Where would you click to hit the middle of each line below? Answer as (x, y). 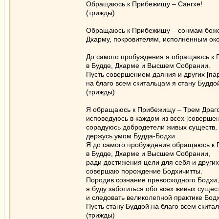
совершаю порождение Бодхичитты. (144, 171)
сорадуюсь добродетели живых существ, (152, 127)
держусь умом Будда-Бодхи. (131, 136)
